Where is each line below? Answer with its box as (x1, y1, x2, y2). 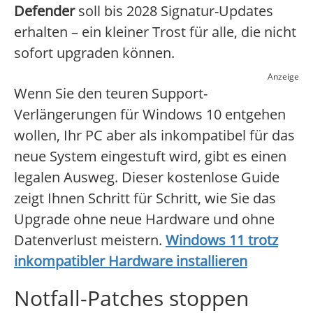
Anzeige (268, 71, 299, 83)
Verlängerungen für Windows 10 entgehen (14, 105, 286, 124)
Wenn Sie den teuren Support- (14, 84, 208, 103)
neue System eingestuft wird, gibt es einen (14, 147, 286, 166)
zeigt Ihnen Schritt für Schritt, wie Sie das (14, 189, 276, 208)
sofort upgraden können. (14, 43, 175, 63)
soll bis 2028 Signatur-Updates (75, 1, 273, 21)
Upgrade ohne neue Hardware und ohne (14, 210, 275, 229)
